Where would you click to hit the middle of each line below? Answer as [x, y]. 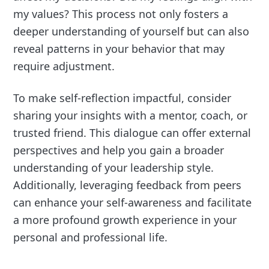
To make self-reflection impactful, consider [122, 98]
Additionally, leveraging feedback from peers [128, 185]
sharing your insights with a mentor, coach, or [131, 115]
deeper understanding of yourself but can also [131, 31]
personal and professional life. [91, 237]
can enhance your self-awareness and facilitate [133, 202]
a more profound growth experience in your [125, 219]
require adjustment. [64, 66]
